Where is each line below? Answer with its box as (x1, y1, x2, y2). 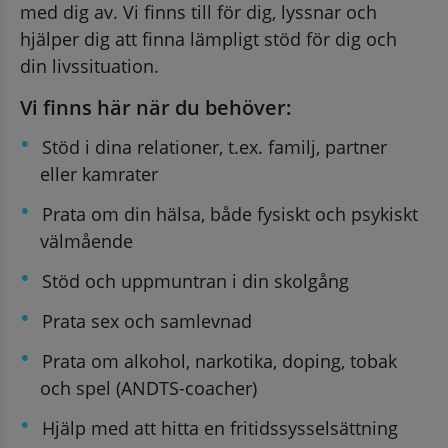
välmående (40, 228, 133, 253)
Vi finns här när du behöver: (20, 93, 292, 121)
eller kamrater (40, 161, 158, 186)
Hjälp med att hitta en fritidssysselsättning (42, 415, 398, 440)
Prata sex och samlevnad (42, 308, 252, 333)
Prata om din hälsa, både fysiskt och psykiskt (42, 201, 418, 226)
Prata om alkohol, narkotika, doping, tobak (42, 348, 397, 373)
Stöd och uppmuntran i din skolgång (42, 268, 349, 293)
